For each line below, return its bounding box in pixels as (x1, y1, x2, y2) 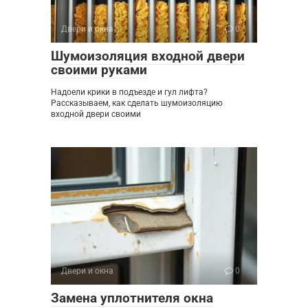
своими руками (51, 61, 147, 78)
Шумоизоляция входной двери (51, 47, 245, 64)
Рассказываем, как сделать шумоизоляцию (51, 98, 223, 108)
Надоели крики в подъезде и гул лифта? (51, 87, 208, 97)
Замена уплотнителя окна (51, 289, 213, 306)
